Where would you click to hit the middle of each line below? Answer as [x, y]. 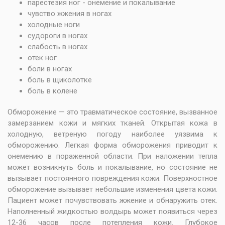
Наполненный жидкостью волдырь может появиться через [113, 211]
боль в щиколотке [60, 80]
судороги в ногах [58, 36]
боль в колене [52, 91]
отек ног [42, 58]
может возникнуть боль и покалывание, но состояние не [113, 167]
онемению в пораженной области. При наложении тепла [113, 156]
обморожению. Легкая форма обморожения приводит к [113, 145]
